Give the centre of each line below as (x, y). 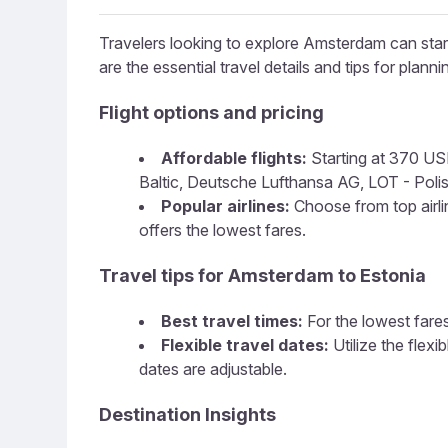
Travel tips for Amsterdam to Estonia (262, 275)
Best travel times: (232, 321)
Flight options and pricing (211, 112)
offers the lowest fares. (222, 230)
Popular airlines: (225, 206)
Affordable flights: (234, 158)
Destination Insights (187, 414)
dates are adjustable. (213, 369)
